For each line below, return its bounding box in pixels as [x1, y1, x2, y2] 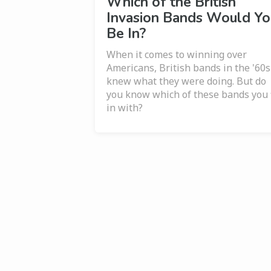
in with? [106, 100, 143, 114]
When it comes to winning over [106, 47, 247, 61]
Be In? [106, 24, 146, 43]
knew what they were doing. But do [106, 74, 266, 88]
